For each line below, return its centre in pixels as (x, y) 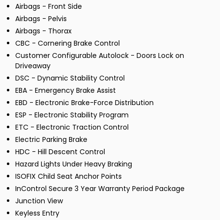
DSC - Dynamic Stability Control (70, 78)
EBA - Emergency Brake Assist (66, 90)
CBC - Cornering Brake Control (68, 43)
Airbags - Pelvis (41, 18)
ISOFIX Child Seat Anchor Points (69, 176)
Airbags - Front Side (49, 6)
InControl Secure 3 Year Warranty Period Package (100, 188)
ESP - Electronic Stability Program (72, 115)
